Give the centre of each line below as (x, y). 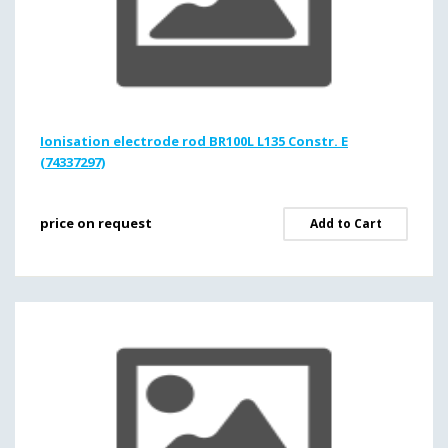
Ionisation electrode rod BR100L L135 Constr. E (194, 141)
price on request (96, 223)
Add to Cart (345, 223)
